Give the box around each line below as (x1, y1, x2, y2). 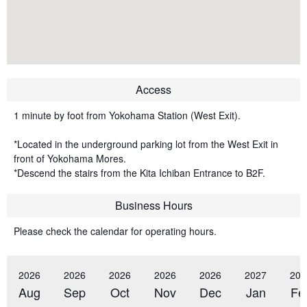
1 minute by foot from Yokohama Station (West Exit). (14, 108, 241, 122)
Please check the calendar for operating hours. (14, 224, 217, 238)
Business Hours (114, 197, 193, 213)
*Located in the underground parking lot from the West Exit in (14, 137, 278, 151)
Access (136, 82, 171, 97)
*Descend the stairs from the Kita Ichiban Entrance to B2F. (14, 166, 265, 180)
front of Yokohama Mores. (14, 151, 126, 165)
